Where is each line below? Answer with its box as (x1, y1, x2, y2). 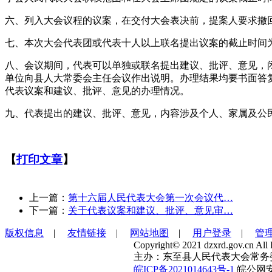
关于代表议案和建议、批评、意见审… (68, 205, 233, 216)
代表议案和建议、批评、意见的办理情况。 (5, 85, 189, 96)
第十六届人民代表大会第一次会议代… (68, 192, 233, 203)
